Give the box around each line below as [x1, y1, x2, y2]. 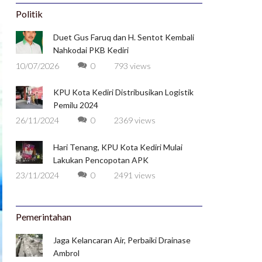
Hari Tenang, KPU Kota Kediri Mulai [53, 142, 182, 152]
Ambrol [53, 248, 80, 258]
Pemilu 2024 [53, 99, 98, 110]
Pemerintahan [15, 211, 71, 223]
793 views [113, 60, 151, 71]
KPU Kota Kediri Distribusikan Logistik [53, 87, 194, 97]
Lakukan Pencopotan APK [53, 154, 149, 165]
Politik [15, 8, 43, 20]
